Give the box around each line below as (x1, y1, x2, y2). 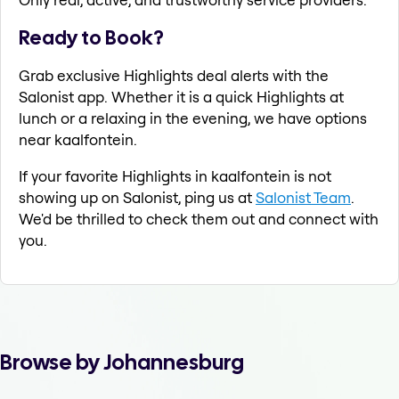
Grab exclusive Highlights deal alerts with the (19, 66, 329, 85)
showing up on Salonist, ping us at (19, 188, 256, 208)
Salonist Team (256, 188, 351, 208)
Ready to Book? (19, 24, 164, 52)
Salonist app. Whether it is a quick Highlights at (19, 87, 344, 107)
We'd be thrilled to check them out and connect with (19, 209, 379, 229)
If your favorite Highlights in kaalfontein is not (19, 167, 331, 186)
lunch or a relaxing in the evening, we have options (19, 109, 367, 128)
